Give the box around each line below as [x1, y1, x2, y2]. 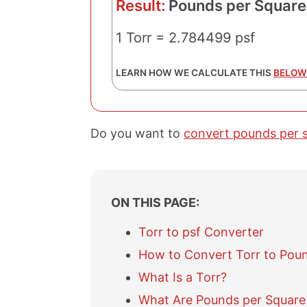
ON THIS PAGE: [111, 195, 199, 210]
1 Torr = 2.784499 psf [116, 29, 255, 46]
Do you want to [90, 126, 184, 140]
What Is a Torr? [138, 270, 227, 284]
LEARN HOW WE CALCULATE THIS [116, 67, 273, 78]
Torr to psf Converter [138, 225, 264, 239]
